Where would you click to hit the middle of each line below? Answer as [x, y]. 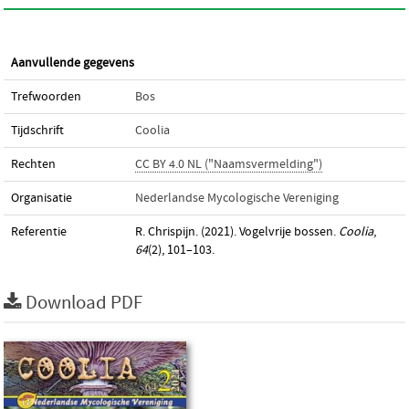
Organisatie [42, 198]
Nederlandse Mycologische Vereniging [237, 198]
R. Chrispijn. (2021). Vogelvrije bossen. [237, 232]
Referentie [39, 232]
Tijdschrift [37, 131]
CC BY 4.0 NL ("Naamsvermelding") [229, 164]
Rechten [33, 164]
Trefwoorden [46, 97]
